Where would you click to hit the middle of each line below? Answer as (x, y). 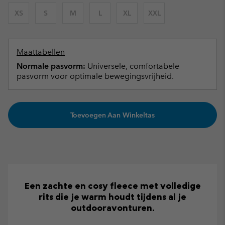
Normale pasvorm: (51, 66)
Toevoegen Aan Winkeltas (113, 115)
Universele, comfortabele (132, 66)
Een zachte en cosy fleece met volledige (113, 186)
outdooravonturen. (113, 208)
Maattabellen (41, 52)
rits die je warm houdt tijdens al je (113, 197)
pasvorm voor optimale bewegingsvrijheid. (95, 76)
